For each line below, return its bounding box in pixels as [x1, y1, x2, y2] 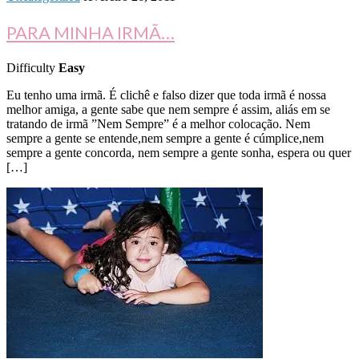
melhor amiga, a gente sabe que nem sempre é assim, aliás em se [6, 103, 330, 117]
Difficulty [6, 61, 58, 75]
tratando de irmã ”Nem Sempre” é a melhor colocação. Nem [6, 117, 310, 131]
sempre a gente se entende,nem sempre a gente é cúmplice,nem [6, 131, 324, 146]
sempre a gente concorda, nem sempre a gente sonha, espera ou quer [6, 146, 351, 160]
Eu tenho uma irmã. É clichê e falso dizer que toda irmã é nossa [6, 88, 326, 103]
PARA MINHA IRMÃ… [6, 22, 175, 44]
